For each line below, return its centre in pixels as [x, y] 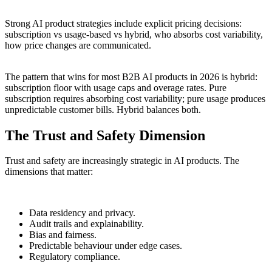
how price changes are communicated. [78, 45]
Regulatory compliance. [75, 257]
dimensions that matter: [49, 172]
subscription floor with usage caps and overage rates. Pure [116, 87]
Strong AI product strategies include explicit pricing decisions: [123, 23]
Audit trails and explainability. [87, 224]
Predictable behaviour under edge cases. [106, 246]
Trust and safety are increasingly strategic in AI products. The [122, 161]
